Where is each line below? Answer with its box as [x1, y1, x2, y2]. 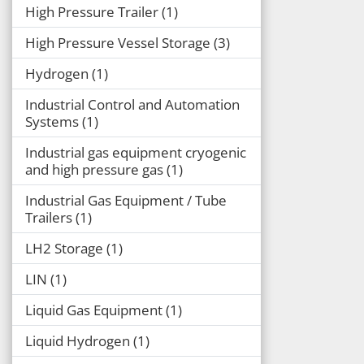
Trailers [25, 207, 72, 227]
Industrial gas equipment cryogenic [25, 142, 246, 162]
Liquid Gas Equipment [25, 300, 162, 319]
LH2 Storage [25, 238, 103, 258]
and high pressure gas [25, 159, 163, 179]
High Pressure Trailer [25, 2, 158, 21]
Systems [25, 111, 79, 131]
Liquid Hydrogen [25, 331, 130, 350]
